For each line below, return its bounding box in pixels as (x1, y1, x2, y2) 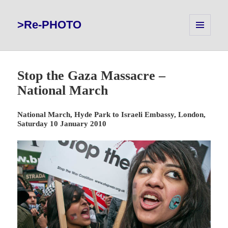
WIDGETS (189, 49, 218, 57)
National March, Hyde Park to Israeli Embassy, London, (17, 110, 206, 119)
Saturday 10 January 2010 (17, 120, 107, 128)
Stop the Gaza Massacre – (17, 68, 166, 83)
